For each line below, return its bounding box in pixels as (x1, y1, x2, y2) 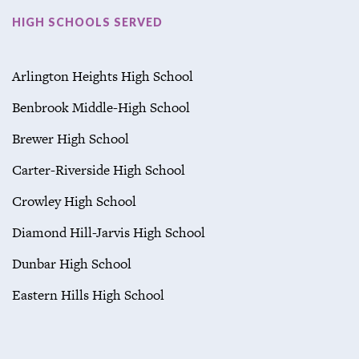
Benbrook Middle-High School (12, 97, 190, 117)
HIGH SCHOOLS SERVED (12, 14, 163, 29)
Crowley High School (12, 191, 136, 211)
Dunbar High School (12, 253, 131, 273)
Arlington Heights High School (12, 66, 193, 86)
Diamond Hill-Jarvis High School (12, 222, 205, 242)
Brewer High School (12, 128, 129, 148)
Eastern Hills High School (12, 284, 164, 305)
